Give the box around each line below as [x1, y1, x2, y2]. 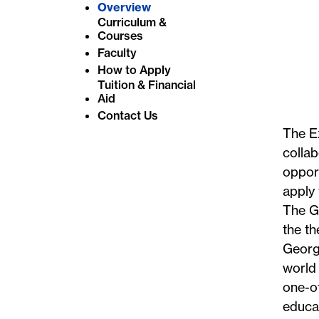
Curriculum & [97, 14, 167, 29]
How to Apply [97, 62, 171, 77]
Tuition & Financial [97, 77, 196, 92]
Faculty [97, 45, 137, 60]
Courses [97, 28, 143, 43]
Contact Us [97, 108, 158, 122]
